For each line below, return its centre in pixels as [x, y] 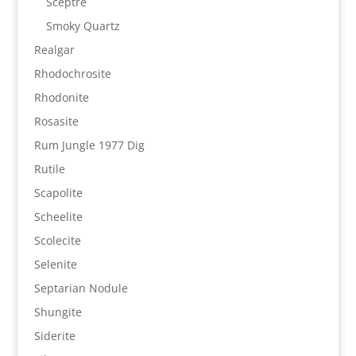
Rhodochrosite [72, 74]
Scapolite [58, 193]
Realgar [54, 50]
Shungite [58, 312]
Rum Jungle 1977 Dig [89, 145]
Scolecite [57, 241]
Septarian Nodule [81, 288]
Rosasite [56, 122]
